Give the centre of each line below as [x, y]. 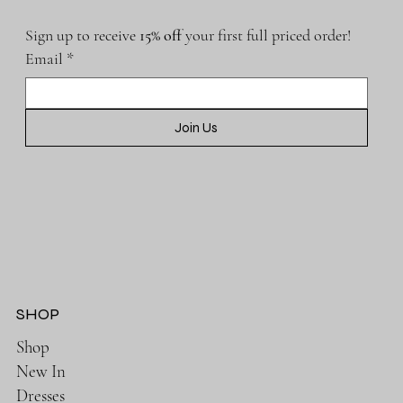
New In [41, 371]
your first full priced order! [268, 35]
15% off [162, 35]
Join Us [197, 127]
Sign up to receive [82, 35]
